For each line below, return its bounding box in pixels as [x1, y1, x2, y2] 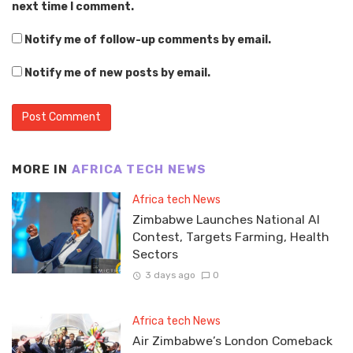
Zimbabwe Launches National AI [132, 211, 320, 227]
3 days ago [144, 269, 195, 281]
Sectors [132, 246, 178, 262]
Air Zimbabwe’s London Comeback [132, 333, 333, 349]
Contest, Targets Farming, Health [132, 229, 329, 244]
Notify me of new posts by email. [24, 66, 210, 80]
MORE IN [12, 162, 72, 177]
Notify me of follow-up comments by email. [24, 33, 271, 47]
